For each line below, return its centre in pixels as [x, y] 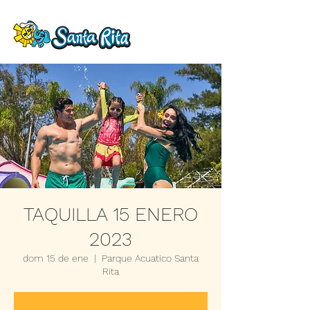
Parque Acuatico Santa [150, 258]
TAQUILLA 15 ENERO [111, 214]
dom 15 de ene [56, 258]
